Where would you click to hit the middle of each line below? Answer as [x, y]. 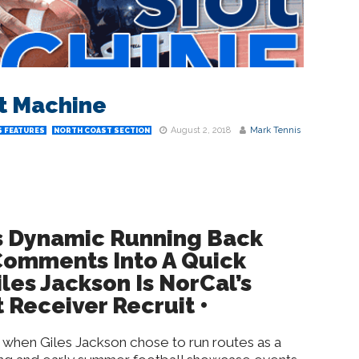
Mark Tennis [275, 130]
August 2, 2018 [201, 130]
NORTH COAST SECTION [102, 131]
